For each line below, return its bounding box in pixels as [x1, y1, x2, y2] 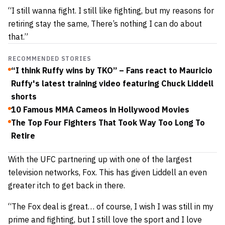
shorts [11, 91, 37, 101]
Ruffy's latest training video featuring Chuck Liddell [11, 78, 213, 88]
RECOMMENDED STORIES [8, 55, 92, 62]
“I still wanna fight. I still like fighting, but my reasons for [8, 6, 214, 16]
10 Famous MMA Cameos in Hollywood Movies [11, 104, 189, 115]
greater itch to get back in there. [8, 180, 125, 190]
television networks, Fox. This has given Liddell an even [8, 167, 207, 177]
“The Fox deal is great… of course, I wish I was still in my [8, 201, 213, 211]
